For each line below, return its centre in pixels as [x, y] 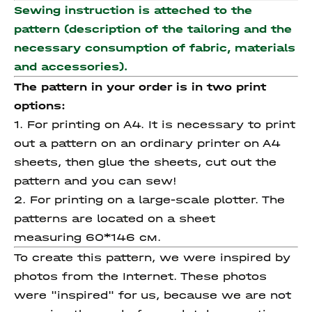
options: [40, 106]
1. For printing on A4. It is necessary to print [155, 124]
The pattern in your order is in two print [140, 87]
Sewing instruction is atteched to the [133, 10]
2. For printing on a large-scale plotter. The [149, 200]
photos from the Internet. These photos [140, 276]
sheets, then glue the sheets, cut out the [145, 162]
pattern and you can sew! [95, 181]
